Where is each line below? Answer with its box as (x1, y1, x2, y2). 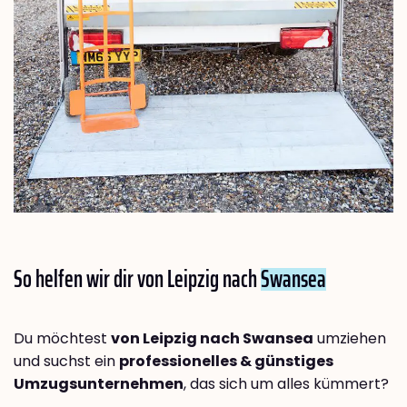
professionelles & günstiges (119, 350, 333, 372)
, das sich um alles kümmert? (184, 372, 389, 394)
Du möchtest (14, 327, 111, 349)
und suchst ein (14, 350, 119, 372)
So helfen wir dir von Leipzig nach (14, 259, 261, 297)
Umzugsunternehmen (14, 372, 184, 394)
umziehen (313, 327, 386, 349)
